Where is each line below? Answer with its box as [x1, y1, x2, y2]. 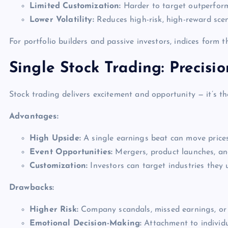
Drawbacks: [9, 184, 54, 192]
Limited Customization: [30, 2, 121, 10]
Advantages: [9, 112, 59, 121]
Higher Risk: [30, 206, 78, 214]
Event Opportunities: [30, 148, 113, 156]
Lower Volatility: [30, 16, 94, 24]
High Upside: [30, 134, 81, 142]
